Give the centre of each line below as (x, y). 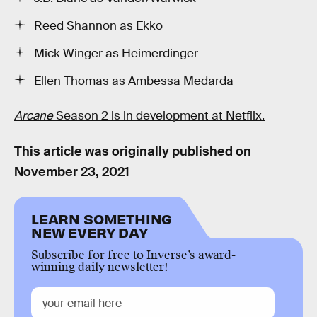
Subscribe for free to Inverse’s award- (133, 255)
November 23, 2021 (72, 172)
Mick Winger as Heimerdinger (116, 53)
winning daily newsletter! (100, 267)
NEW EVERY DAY (90, 232)
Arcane (35, 116)
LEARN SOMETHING (102, 219)
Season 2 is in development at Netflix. (160, 116)
